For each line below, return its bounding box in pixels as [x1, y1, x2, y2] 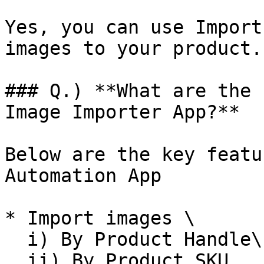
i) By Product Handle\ [5, 229, 27, 250]
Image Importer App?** [5, 101, 240, 123]
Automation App [5, 165, 161, 186]
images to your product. [5, 38, 262, 59]
